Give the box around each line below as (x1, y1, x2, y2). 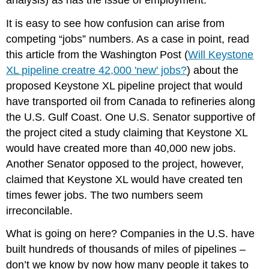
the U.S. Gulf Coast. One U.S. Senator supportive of (6, 110, 256, 123)
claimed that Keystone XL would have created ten (6, 173, 243, 186)
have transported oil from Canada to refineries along (6, 95, 256, 107)
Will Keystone (188, 48, 254, 61)
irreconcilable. (6, 204, 73, 217)
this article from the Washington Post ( (6, 48, 189, 61)
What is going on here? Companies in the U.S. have (6, 228, 255, 240)
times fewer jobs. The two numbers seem (6, 189, 204, 201)
